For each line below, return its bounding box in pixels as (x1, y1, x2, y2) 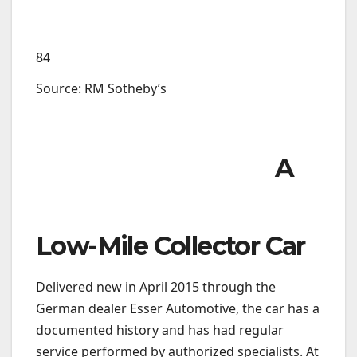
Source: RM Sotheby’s (36, 80, 167, 98)
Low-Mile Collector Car (36, 230, 305, 262)
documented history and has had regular (36, 321, 284, 339)
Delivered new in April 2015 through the (36, 278, 276, 296)
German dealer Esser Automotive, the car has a (36, 300, 320, 318)
